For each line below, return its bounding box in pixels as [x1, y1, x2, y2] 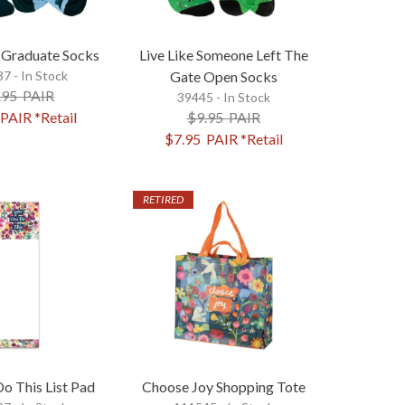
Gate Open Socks [169, 68, 278, 86]
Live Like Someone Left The [138, 46, 308, 64]
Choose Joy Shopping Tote [141, 377, 306, 395]
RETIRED [142, 193, 184, 207]
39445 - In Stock [176, 89, 270, 106]
